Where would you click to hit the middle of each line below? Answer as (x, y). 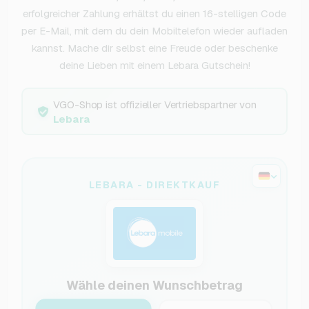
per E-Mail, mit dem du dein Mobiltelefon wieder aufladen (154, 31)
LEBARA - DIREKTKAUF (154, 185)
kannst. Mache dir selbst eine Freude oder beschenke (154, 48)
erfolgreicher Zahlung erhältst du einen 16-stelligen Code (154, 14)
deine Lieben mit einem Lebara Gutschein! (154, 66)
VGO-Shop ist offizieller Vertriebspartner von (154, 104)
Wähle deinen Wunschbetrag (154, 285)
